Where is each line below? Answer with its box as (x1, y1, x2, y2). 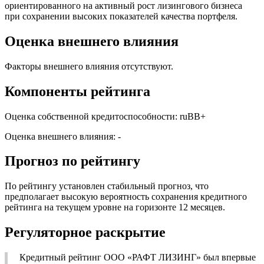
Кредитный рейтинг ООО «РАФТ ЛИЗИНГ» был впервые (19, 252, 256, 263)
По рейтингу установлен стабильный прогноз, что (5, 181, 209, 192)
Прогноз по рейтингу (5, 153, 140, 169)
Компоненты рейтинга (5, 83, 150, 99)
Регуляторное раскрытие (5, 225, 166, 240)
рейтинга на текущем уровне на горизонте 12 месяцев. (5, 202, 225, 213)
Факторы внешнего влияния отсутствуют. (5, 61, 173, 71)
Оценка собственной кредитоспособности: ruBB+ (5, 111, 206, 121)
